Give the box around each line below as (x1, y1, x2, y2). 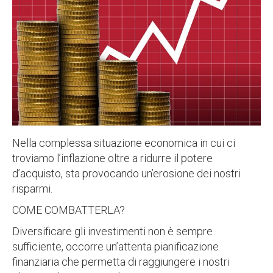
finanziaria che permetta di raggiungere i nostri (12, 255, 230, 268)
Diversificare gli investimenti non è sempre (12, 225, 213, 238)
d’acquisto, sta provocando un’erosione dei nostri (12, 167, 241, 180)
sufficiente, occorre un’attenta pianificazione (12, 240, 219, 253)
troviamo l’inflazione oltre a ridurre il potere (12, 152, 213, 165)
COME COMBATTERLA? (12, 204, 125, 216)
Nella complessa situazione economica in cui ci (12, 136, 235, 149)
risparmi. (12, 182, 52, 195)
